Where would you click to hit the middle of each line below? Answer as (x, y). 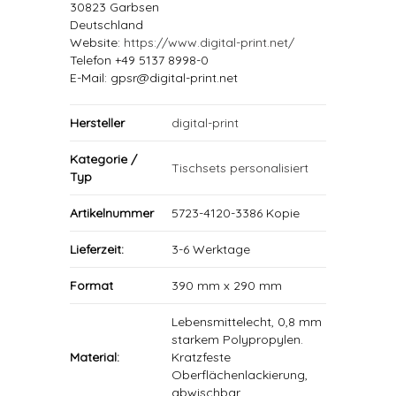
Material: (95, 357)
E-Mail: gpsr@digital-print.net (154, 78)
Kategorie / (103, 159)
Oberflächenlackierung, (240, 375)
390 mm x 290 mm (227, 286)
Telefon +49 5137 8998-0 (139, 60)
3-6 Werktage (211, 249)
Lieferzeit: (97, 249)
